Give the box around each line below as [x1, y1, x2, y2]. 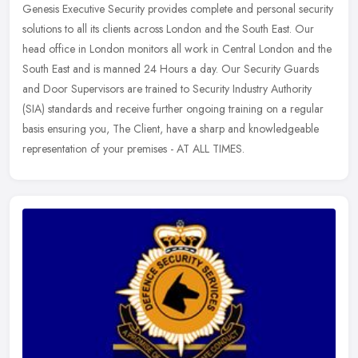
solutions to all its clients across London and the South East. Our [22, 21, 314, 38]
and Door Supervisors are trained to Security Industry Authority [22, 81, 312, 97]
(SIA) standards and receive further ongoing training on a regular [22, 101, 324, 117]
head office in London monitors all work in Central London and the [22, 41, 332, 58]
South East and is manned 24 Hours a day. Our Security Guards [22, 61, 319, 78]
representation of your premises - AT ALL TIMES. [22, 141, 245, 157]
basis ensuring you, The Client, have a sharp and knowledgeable [22, 121, 319, 137]
